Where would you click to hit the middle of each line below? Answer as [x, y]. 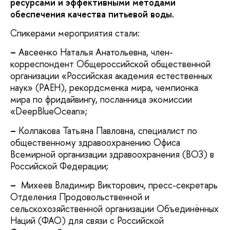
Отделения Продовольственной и [80, 197]
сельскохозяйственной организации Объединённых [114, 209]
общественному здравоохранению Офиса [95, 142]
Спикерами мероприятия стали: [75, 33]
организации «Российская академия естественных [111, 76]
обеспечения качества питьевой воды [91, 14]
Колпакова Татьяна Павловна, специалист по [107, 130]
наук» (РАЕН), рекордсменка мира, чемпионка [104, 88]
